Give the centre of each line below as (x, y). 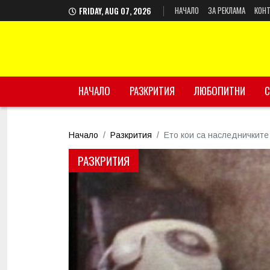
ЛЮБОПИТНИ (220, 91)
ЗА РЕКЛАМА (227, 10)
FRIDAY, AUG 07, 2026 (116, 11)
